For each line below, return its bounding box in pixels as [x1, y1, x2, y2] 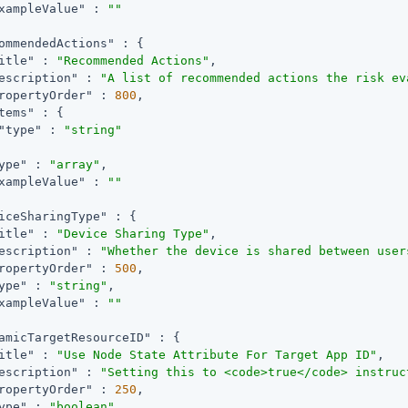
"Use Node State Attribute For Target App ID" [56, 347, 378, 362]
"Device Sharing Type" [56, 226, 210, 240]
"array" [49, 157, 101, 171]
